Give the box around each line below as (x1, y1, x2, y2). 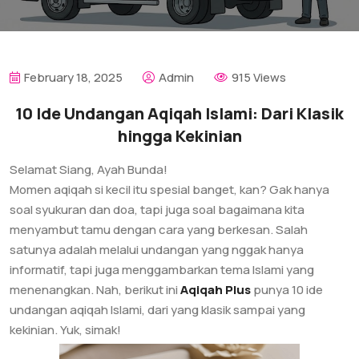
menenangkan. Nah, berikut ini (10, 281, 180, 298)
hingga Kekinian (117, 125, 242, 147)
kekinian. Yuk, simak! (10, 321, 121, 338)
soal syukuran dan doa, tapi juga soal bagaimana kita (10, 201, 305, 218)
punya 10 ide (251, 281, 323, 298)
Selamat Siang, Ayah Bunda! (10, 161, 167, 178)
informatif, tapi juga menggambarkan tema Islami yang (10, 261, 314, 278)
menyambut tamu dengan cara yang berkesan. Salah (10, 221, 308, 238)
